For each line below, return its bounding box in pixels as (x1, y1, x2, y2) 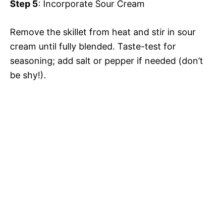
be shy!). (10, 69, 46, 80)
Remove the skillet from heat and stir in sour (10, 26, 196, 37)
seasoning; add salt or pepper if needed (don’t (10, 55, 203, 66)
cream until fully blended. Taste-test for (10, 41, 176, 52)
